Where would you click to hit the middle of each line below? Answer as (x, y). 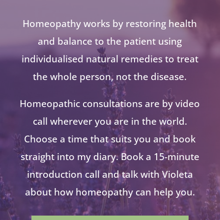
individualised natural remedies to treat (110, 59)
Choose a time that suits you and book (110, 139)
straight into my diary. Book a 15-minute (110, 157)
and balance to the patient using (110, 41)
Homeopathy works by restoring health (110, 24)
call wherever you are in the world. (110, 122)
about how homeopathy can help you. (110, 192)
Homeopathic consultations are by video (110, 104)
